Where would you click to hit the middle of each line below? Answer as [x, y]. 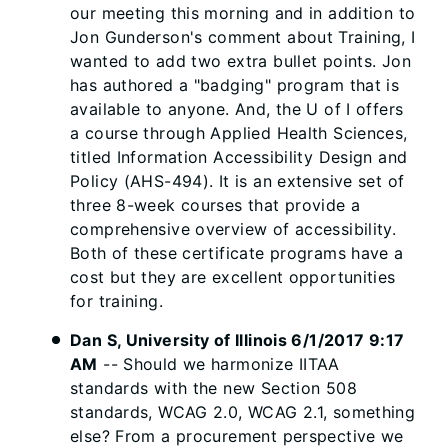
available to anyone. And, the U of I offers [237, 109]
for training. [116, 301]
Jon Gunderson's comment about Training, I [243, 37]
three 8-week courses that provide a [215, 205]
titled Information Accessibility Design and [239, 157]
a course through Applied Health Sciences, [239, 133]
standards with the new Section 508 [213, 388]
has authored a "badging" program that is [235, 85]
